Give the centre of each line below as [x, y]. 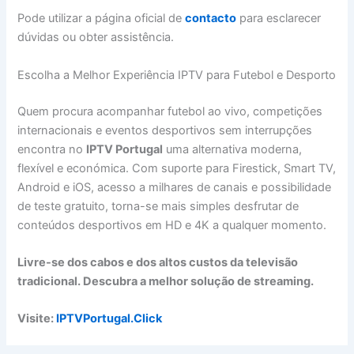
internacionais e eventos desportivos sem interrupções [165, 130]
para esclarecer [279, 19]
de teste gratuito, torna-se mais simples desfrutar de [158, 206]
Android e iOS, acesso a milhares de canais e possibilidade [175, 187]
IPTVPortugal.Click [109, 319]
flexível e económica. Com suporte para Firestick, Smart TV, [177, 168]
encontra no [52, 149]
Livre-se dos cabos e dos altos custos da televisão [158, 262]
